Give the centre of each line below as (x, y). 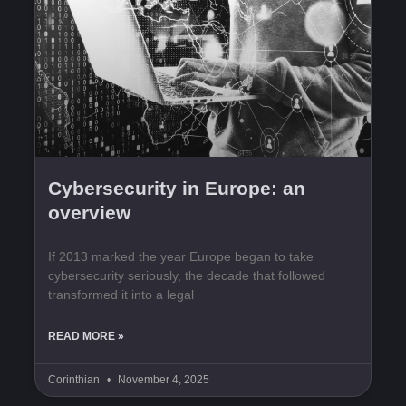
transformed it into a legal (121, 295)
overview (89, 213)
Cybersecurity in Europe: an (177, 188)
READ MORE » (86, 337)
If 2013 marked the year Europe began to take (181, 257)
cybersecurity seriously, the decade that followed (187, 276)
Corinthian (75, 380)
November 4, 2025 (162, 380)
